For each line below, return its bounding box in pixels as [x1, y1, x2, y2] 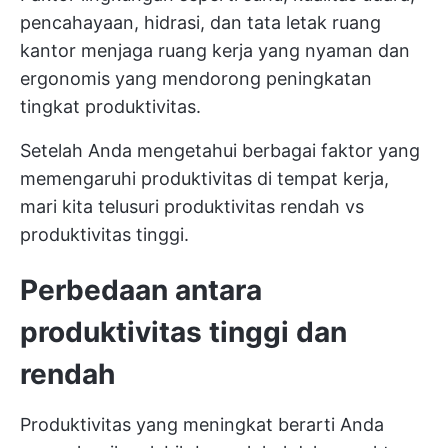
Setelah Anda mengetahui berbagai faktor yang [20, 140, 420, 161]
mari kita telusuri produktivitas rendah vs [20, 196, 364, 217]
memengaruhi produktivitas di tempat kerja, [20, 168, 389, 189]
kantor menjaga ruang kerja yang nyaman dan [20, 40, 410, 61]
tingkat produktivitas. [20, 96, 201, 117]
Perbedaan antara [20, 273, 262, 307]
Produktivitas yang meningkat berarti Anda [20, 414, 384, 435]
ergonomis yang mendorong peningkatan [20, 68, 372, 89]
